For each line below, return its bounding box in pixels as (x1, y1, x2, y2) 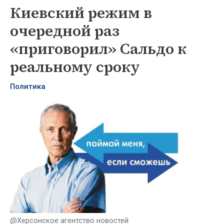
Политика (10, 82, 45, 91)
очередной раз (10, 20, 119, 41)
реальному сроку (10, 56, 140, 77)
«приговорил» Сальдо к (10, 38, 186, 59)
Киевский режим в (10, 2, 152, 23)
